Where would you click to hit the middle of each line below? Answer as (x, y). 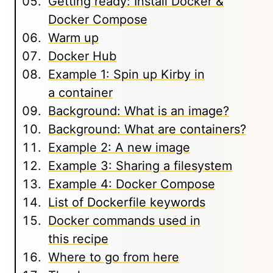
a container (80, 93)
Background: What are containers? (147, 129)
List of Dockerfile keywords (127, 202)
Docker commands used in (124, 221)
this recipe (78, 239)
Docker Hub (82, 56)
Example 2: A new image (119, 147)
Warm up (73, 38)
